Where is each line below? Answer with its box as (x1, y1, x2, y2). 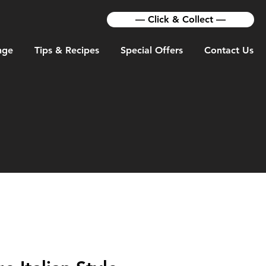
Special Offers (121, 45, 183, 56)
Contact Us (204, 45, 254, 56)
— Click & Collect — (135, 14, 226, 25)
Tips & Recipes (34, 45, 99, 56)
